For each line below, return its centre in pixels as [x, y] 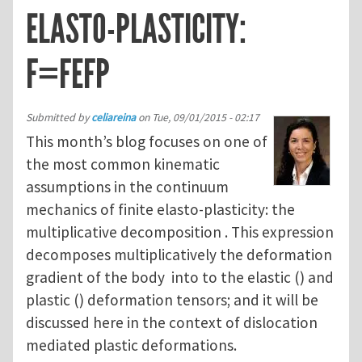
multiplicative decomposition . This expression [180, 232]
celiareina [114, 117]
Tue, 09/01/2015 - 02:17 [206, 117]
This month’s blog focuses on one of [147, 141]
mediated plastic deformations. [133, 345]
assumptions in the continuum [127, 186]
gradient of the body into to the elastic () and [180, 277]
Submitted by [59, 117]
